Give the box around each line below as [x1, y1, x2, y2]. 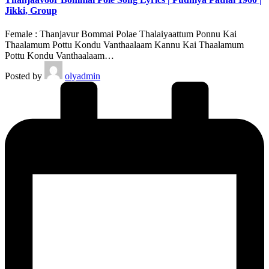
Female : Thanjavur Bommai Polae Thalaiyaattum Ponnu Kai [5, 29, 237, 40]
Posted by [5, 71, 42, 82]
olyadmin [65, 71, 100, 82]
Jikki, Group [5, 5, 57, 16]
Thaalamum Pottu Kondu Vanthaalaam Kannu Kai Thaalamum [5, 40, 244, 50]
